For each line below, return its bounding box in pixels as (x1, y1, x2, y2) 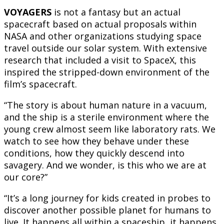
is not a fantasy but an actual (51, 6, 180, 18)
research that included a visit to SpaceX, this (4, 54, 196, 66)
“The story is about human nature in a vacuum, (4, 99, 207, 111)
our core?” (4, 171, 47, 183)
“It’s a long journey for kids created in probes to (4, 192, 210, 204)
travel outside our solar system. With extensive (4, 42, 207, 54)
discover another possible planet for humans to (4, 204, 211, 216)
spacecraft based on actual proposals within (4, 18, 196, 30)
